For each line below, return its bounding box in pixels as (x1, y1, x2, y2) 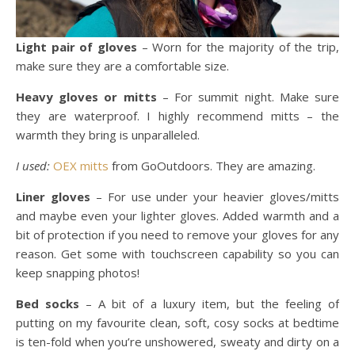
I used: (16, 158, 53, 174)
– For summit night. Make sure (156, 89, 340, 105)
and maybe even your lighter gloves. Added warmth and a (16, 208, 339, 223)
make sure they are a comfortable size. (16, 58, 229, 74)
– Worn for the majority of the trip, (136, 39, 340, 55)
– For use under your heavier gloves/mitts (90, 189, 339, 204)
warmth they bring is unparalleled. (16, 127, 200, 143)
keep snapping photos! (16, 265, 139, 281)
